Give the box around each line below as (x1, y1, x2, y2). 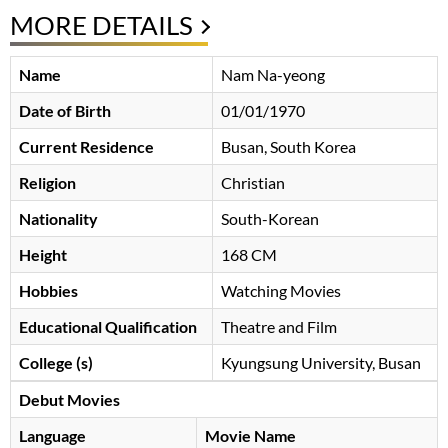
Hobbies (19, 280, 78, 300)
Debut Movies (19, 389, 120, 409)
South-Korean (221, 208, 319, 228)
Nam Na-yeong (221, 64, 325, 84)
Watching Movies (221, 280, 341, 300)
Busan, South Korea (221, 136, 356, 156)
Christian (221, 172, 285, 192)
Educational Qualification (19, 316, 197, 336)
